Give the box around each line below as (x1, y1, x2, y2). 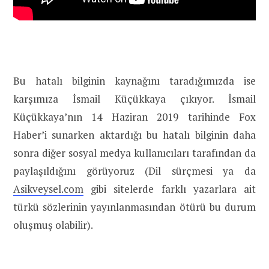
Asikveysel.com (13, 182, 83, 196)
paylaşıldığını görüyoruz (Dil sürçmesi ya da (13, 164, 256, 178)
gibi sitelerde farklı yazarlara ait (83, 182, 256, 196)
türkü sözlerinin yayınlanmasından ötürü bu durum (13, 200, 256, 214)
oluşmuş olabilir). (13, 218, 93, 232)
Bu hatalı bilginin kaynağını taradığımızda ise (13, 74, 256, 88)
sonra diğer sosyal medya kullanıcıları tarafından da (13, 146, 256, 160)
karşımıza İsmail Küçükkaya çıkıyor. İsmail (13, 92, 256, 106)
